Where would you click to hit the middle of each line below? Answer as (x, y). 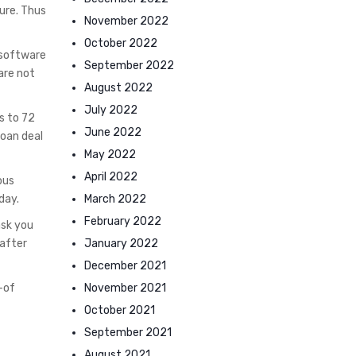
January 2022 (121, 244)
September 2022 (129, 66)
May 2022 (110, 155)
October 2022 (121, 43)
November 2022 (126, 21)
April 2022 (111, 177)
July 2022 (111, 110)
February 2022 (123, 221)
